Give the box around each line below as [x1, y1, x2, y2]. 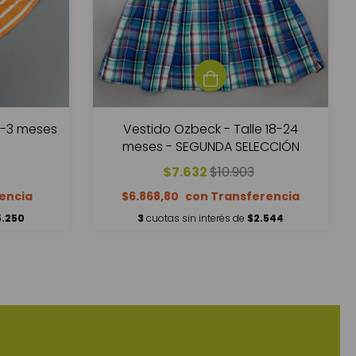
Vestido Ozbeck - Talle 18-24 [123, 120, 298, 139]
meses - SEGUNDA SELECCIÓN [122, 137, 300, 157]
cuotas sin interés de [146, 211, 247, 226]
